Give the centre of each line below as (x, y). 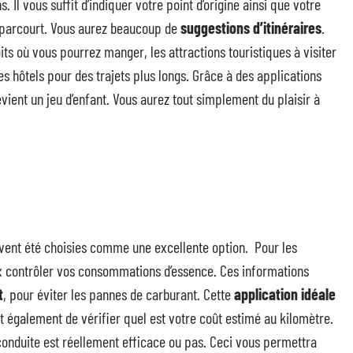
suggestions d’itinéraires (251, 28)
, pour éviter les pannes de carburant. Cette (119, 294)
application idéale (285, 294)
